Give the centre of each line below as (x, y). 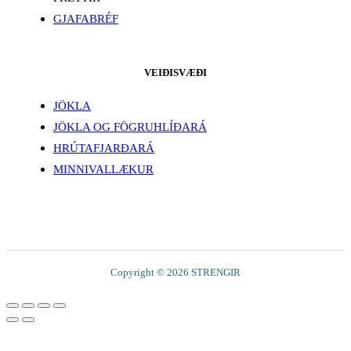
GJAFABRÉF (86, 19)
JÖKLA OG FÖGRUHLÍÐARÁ (130, 127)
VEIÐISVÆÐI (175, 73)
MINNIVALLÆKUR (103, 169)
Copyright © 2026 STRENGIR (175, 272)
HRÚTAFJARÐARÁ (104, 148)
